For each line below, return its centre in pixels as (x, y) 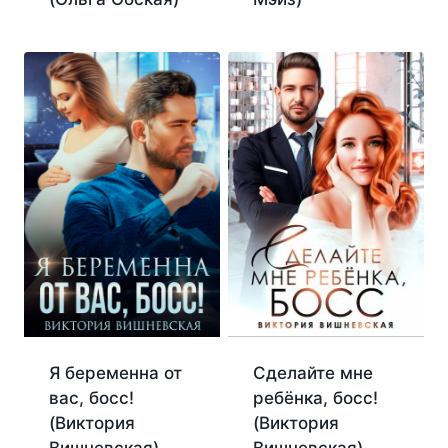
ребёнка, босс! (315, 398)
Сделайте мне (312, 373)
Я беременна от (115, 373)
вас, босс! (91, 398)
